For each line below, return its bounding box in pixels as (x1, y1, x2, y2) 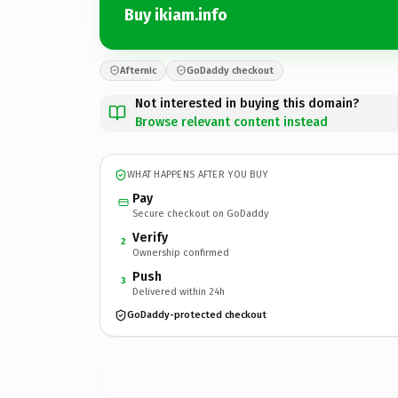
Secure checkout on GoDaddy (132, 207, 268, 219)
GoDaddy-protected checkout (127, 309, 267, 321)
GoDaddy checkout (187, 64, 274, 76)
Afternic (120, 64, 156, 76)
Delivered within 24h (132, 285, 225, 298)
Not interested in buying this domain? (135, 95, 359, 111)
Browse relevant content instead (135, 114, 328, 130)
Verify (132, 229, 168, 245)
